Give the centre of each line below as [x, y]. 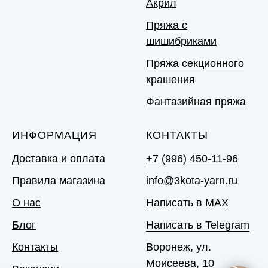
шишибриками [181, 41]
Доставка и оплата [59, 158]
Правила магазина [59, 180]
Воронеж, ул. [179, 247]
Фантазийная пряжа [196, 101]
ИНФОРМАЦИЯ [54, 135]
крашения [170, 79]
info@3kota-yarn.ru [192, 180]
